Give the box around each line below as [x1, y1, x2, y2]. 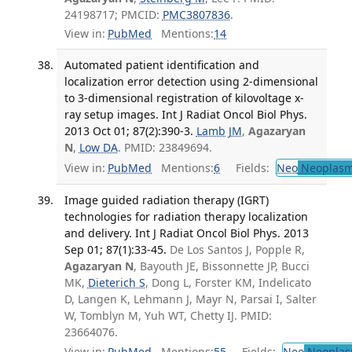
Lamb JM [196, 123, 242, 139]
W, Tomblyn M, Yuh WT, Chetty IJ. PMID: [64, 307, 272, 323]
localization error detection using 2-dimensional [64, 74, 318, 90]
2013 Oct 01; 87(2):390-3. [64, 123, 193, 139]
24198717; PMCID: [64, 6, 163, 22]
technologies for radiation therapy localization [64, 208, 308, 224]
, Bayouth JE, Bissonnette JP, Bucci [133, 258, 310, 273]
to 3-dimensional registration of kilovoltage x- [64, 90, 304, 106]
